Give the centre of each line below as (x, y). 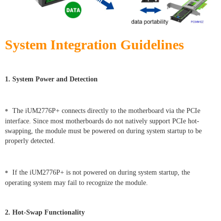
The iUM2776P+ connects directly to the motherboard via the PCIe (106, 110)
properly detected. (30, 141)
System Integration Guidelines (94, 44)
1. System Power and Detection (51, 79)
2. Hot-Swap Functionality (45, 212)
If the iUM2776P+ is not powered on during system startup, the (101, 172)
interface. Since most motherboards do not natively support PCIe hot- (102, 121)
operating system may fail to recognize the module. (76, 183)
